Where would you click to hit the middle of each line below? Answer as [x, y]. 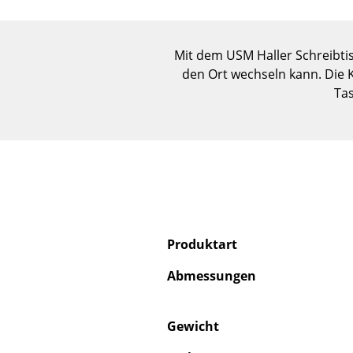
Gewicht [193, 327]
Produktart [202, 245]
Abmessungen [212, 276]
